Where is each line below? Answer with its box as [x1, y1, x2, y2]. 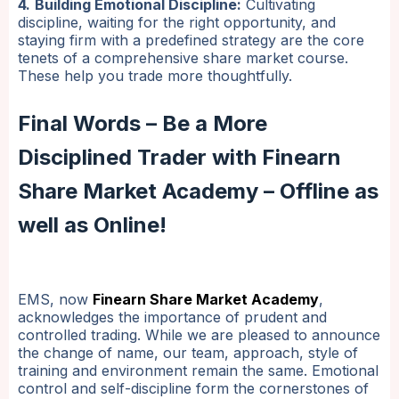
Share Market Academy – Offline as [18, 178, 379, 205]
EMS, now [18, 290, 93, 309]
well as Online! [18, 212, 167, 239]
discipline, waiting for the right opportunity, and [18, 13, 336, 32]
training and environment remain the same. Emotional [18, 362, 379, 380]
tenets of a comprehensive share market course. [18, 49, 348, 68]
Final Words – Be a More [18, 110, 267, 137]
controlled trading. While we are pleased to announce [18, 326, 380, 345]
